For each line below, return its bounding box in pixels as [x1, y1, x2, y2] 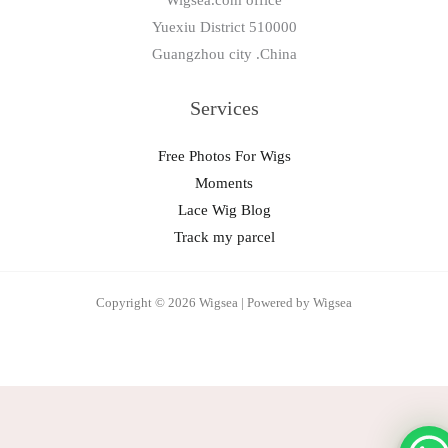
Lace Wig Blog [177, 201, 271, 218]
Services [189, 96, 259, 119]
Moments [195, 174, 253, 191]
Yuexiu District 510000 [151, 19, 297, 36]
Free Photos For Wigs [157, 147, 291, 164]
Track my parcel [173, 228, 275, 245]
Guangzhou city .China [151, 46, 297, 63]
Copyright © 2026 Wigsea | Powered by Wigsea [96, 295, 352, 310]
